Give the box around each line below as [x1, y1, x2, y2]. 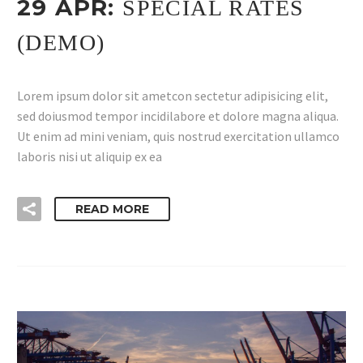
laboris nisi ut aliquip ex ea [17, 147, 162, 164]
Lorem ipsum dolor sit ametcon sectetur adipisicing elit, [17, 87, 328, 104]
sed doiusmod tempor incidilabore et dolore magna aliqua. [17, 107, 339, 124]
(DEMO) [17, 30, 105, 55]
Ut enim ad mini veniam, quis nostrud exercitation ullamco [17, 127, 340, 144]
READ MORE [75, 202, 149, 217]
